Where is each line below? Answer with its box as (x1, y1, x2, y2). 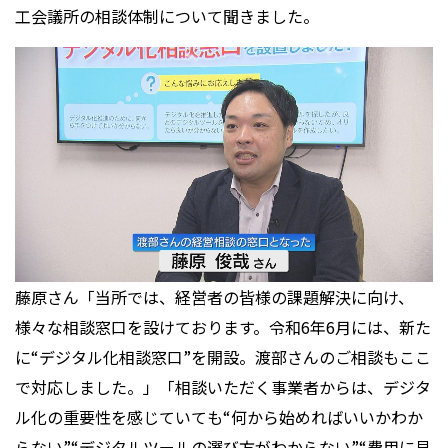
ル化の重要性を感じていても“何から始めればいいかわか (15, 405, 423, 430)
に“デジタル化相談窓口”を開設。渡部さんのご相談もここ (15, 345, 431, 370)
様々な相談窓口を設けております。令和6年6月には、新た (15, 315, 431, 340)
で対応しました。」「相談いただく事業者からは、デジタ (15, 375, 431, 400)
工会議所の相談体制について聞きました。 (15, 4, 319, 29)
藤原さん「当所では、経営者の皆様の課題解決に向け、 (15, 285, 414, 310)
